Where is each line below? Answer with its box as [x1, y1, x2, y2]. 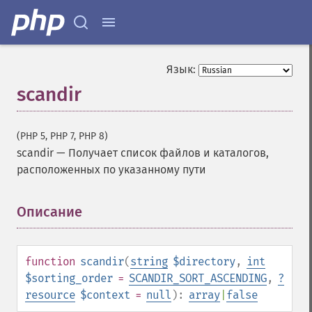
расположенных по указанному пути [17, 163, 206, 176]
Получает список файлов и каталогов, [68, 146, 269, 159]
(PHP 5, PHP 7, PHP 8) [17, 130, 108, 142]
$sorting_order [25, 272, 113, 285]
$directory [173, 255, 235, 268]
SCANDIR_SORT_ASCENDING [129, 272, 267, 285]
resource [25, 288, 75, 302]
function [25, 255, 75, 268]
